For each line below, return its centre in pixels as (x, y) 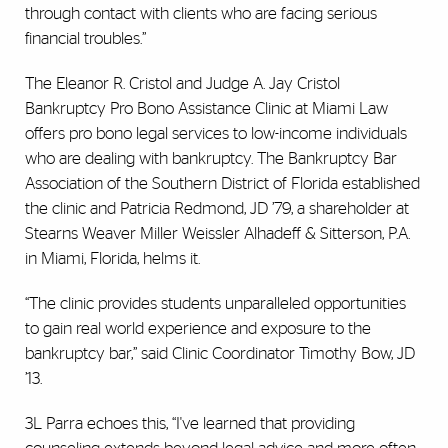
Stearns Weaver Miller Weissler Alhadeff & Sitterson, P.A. (217, 234)
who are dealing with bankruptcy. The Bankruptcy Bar (211, 159)
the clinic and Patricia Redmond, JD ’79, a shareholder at (217, 209)
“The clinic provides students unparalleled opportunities (215, 304)
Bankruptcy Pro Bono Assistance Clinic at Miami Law (206, 109)
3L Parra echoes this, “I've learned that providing (190, 424)
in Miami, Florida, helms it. (112, 259)
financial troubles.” (85, 39)
